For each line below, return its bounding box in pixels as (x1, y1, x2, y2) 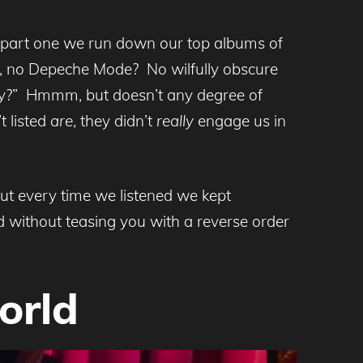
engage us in (194, 110, 286, 130)
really (156, 110, 194, 130)
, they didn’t (73, 110, 156, 130)
